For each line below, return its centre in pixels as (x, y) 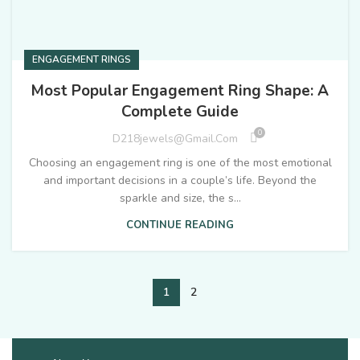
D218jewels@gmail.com (175, 138)
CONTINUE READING (180, 225)
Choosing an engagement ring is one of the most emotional (180, 163)
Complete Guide (180, 112)
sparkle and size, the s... (180, 198)
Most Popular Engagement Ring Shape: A (180, 91)
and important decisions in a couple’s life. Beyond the (180, 181)
